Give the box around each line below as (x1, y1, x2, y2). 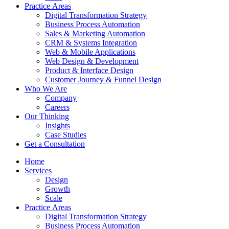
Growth (45, 184, 70, 193)
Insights (45, 121, 70, 130)
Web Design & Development (45, 56, 139, 65)
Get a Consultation (25, 139, 85, 148)
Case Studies (45, 130, 86, 139)
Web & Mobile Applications (45, 47, 135, 56)
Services (25, 166, 52, 175)
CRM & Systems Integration (45, 38, 137, 47)
